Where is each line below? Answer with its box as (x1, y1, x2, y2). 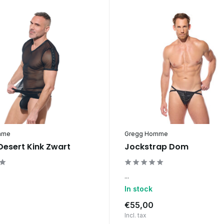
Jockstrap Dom (124, 140, 188, 152)
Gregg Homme (124, 129, 168, 137)
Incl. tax (124, 211, 146, 219)
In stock (124, 184, 152, 193)
